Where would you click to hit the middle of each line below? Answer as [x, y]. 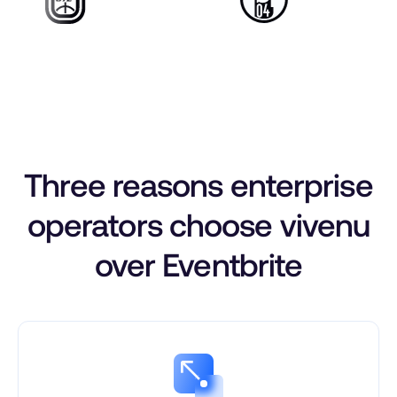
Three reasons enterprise [198, 186]
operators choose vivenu [198, 226]
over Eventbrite [198, 266]
